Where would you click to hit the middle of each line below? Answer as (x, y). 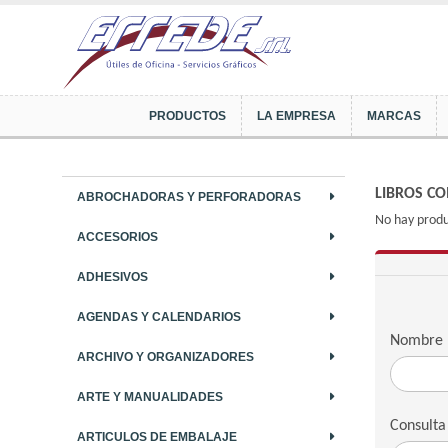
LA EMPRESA (297, 116)
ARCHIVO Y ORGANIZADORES (165, 356)
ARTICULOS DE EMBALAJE (157, 436)
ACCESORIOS (117, 236)
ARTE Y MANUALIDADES (150, 396)
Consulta (417, 425)
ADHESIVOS (112, 276)
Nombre (416, 340)
